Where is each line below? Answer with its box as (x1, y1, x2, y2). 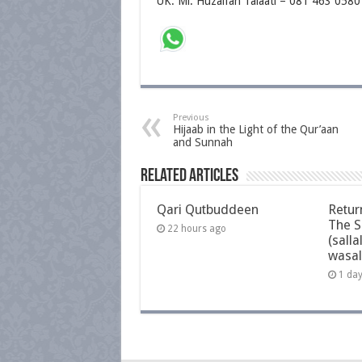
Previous (172, 112, 209, 123)
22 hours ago (166, 223, 226, 234)
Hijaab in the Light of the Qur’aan (172, 123, 339, 136)
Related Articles (140, 167, 238, 186)
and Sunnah (172, 136, 233, 149)
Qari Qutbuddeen (156, 202, 259, 217)
